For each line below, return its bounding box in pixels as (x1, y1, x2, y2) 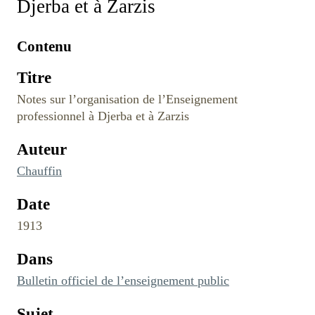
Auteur (17, 140, 67, 158)
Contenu (17, 37, 72, 55)
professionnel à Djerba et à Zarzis (17, 108, 189, 123)
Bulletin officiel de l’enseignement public (17, 273, 229, 288)
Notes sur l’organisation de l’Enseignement (17, 91, 238, 106)
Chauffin (17, 163, 62, 178)
